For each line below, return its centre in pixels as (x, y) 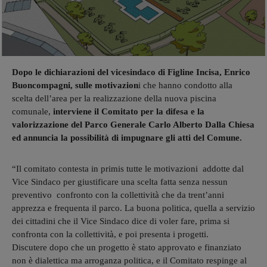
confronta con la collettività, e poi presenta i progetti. (110, 234)
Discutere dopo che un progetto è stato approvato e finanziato (127, 247)
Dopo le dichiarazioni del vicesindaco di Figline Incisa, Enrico (131, 72)
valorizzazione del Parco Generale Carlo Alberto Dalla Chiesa (133, 124)
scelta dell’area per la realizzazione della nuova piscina (114, 98)
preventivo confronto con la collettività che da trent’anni (118, 195)
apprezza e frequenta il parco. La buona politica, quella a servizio (133, 208)
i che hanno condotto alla (185, 85)
